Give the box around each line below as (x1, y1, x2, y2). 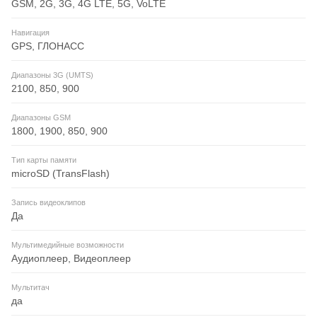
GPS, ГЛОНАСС (11, 40, 84, 52)
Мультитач (11, 283, 50, 292)
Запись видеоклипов (11, 198, 86, 207)
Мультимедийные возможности (11, 241, 124, 250)
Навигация (11, 28, 50, 38)
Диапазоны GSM (11, 113, 71, 122)
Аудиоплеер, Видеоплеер (11, 253, 131, 265)
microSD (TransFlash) (11, 168, 110, 180)
